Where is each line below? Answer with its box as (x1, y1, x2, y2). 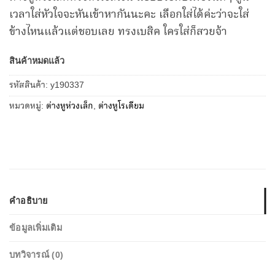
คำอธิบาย (9, 195, 48, 206)
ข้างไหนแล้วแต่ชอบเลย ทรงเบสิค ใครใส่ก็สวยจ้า (9, 23, 227, 41)
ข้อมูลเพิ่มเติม (9, 222, 62, 233)
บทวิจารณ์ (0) (9, 249, 64, 260)
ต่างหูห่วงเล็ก (46, 99, 93, 114)
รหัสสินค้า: (9, 79, 50, 93)
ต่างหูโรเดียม (98, 99, 144, 114)
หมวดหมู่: (9, 99, 46, 114)
